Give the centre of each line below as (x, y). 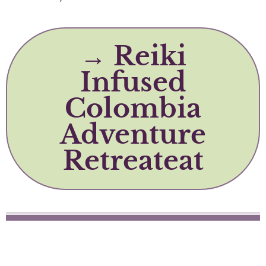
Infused (133, 82)
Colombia (133, 108)
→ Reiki (133, 56)
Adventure (133, 134)
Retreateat (133, 160)
